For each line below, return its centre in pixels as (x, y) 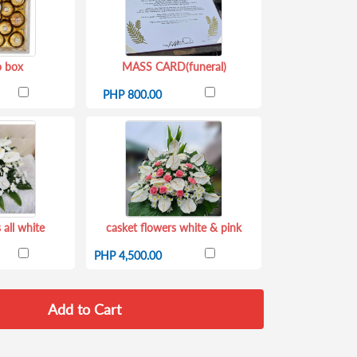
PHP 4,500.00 (128, 255)
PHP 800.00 (132, 94)
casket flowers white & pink (174, 228)
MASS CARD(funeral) (174, 67)
